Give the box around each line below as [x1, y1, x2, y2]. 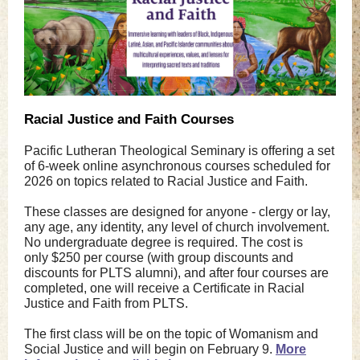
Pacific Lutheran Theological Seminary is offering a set [24, 144, 334, 157]
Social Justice [24, 342, 104, 356]
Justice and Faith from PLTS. [24, 297, 194, 310]
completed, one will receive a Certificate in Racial [24, 281, 305, 295]
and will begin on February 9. [107, 342, 276, 356]
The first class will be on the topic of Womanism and [24, 327, 318, 341]
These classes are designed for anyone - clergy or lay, [24, 205, 330, 219]
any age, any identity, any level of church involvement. [24, 220, 329, 234]
